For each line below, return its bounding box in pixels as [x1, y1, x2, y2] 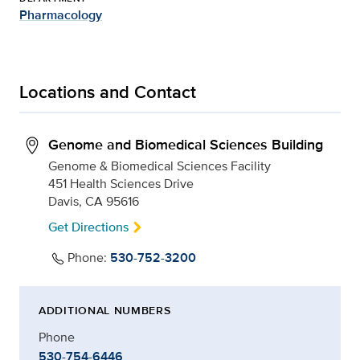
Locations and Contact [19, 79, 196, 104]
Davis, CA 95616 [48, 192, 139, 211]
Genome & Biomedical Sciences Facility [48, 157, 271, 175]
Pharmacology [19, 6, 102, 24]
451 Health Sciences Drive [48, 174, 194, 193]
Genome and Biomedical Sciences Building [48, 134, 323, 155]
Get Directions [48, 218, 129, 236]
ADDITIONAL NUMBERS [39, 302, 171, 319]
